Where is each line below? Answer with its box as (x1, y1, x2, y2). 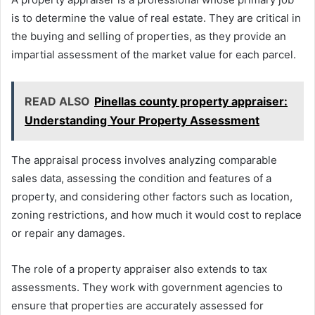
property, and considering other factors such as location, (11, 190, 292, 204)
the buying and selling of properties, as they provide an (11, 30, 286, 44)
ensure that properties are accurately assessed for (11, 299, 264, 313)
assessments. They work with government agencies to (11, 281, 283, 295)
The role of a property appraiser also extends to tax (11, 262, 267, 276)
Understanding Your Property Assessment (25, 113, 259, 128)
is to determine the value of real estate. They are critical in (11, 11, 301, 25)
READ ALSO (25, 94, 90, 109)
